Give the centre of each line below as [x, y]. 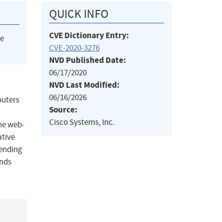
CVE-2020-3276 [74, 48]
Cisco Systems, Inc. [82, 122]
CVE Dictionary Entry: [89, 36]
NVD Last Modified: [84, 85]
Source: [63, 110]
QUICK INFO [79, 14]
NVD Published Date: [87, 60]
